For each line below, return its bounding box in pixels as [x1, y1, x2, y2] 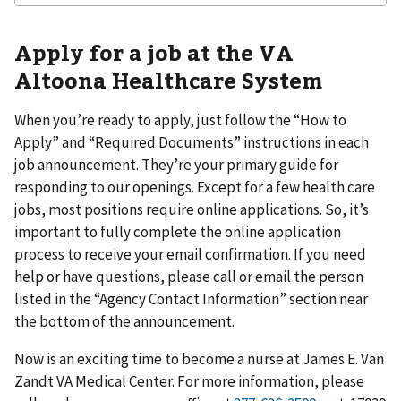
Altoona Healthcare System [14, 65, 322, 94]
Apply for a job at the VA [14, 38, 294, 66]
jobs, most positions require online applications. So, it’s [14, 199, 369, 219]
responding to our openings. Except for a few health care [14, 176, 375, 197]
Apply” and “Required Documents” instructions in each [14, 132, 369, 152]
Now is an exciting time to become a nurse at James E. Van [14, 348, 384, 369]
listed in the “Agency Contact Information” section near [14, 288, 368, 309]
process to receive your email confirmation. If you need [14, 243, 366, 264]
